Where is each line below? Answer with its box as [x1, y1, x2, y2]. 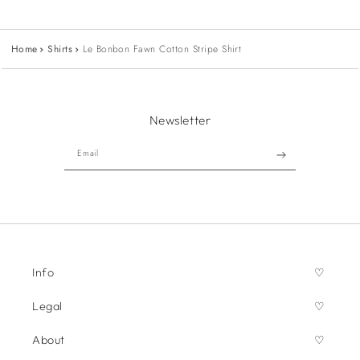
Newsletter [149, 112, 211, 129]
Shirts [47, 42, 73, 57]
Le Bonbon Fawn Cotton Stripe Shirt [83, 42, 242, 57]
